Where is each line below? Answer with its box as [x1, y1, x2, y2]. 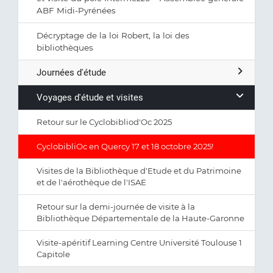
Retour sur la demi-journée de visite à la [37, 202, 195, 211]
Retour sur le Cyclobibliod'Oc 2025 [37, 117, 172, 127]
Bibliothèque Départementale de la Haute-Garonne [37, 213, 244, 223]
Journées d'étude [37, 67, 106, 78]
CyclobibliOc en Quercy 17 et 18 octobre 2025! [37, 141, 213, 151]
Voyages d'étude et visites [37, 92, 143, 103]
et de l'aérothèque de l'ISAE [37, 177, 146, 187]
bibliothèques [37, 43, 93, 52]
